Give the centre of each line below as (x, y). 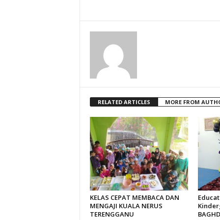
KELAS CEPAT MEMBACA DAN (134, 198)
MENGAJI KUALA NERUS (126, 206)
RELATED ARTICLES (124, 102)
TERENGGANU (112, 214)
